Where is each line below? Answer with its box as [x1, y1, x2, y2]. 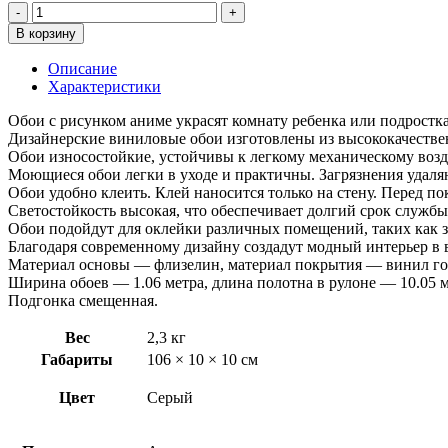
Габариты [41, 350, 113, 368]
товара [31, 18, 76, 36]
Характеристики [48, 77, 161, 95]
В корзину [16, 25, 76, 41]
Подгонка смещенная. [8, 291, 158, 309]
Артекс [31, 54, 80, 72]
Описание [48, 59, 117, 77]
